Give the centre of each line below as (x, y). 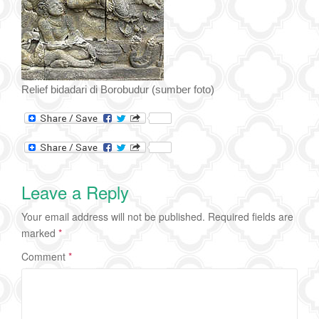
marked (40, 232)
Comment (45, 256)
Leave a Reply (75, 192)
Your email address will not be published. (113, 216)
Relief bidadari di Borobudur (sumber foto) (118, 89)
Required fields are (251, 216)
